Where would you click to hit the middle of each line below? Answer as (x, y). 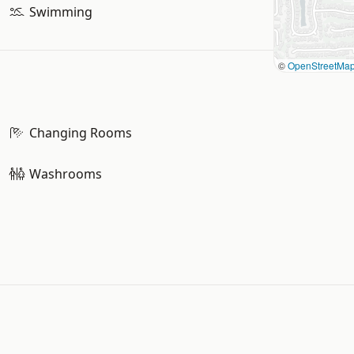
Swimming (60, 12)
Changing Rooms (80, 133)
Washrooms (65, 174)
